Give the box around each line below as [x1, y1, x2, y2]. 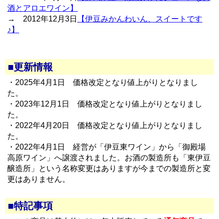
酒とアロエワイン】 [7, 4, 78, 12]
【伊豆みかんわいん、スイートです [77, 15, 202, 23]
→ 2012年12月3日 [7, 15, 77, 23]
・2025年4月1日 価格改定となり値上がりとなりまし [7, 78, 198, 87]
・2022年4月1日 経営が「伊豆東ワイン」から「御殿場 [7, 143, 206, 151]
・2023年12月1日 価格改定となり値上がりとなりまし [7, 100, 202, 108]
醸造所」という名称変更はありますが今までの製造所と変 [7, 164, 211, 173]
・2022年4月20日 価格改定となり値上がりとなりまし [7, 121, 202, 130]
